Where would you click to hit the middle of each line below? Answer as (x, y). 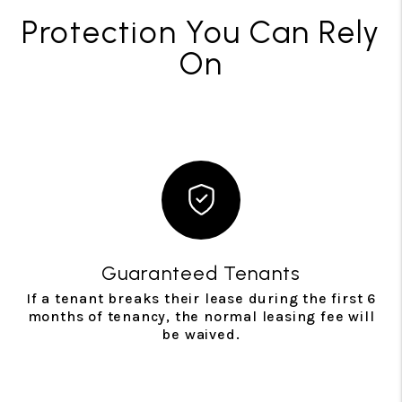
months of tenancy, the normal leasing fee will (201, 316)
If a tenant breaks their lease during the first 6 (201, 298)
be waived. (201, 334)
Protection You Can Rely (201, 32)
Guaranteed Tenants (201, 273)
